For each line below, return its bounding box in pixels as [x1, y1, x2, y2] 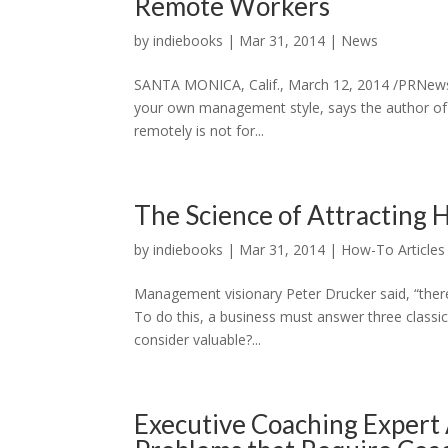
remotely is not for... [134, 121, 265, 140]
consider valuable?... [134, 330, 262, 349]
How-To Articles [341, 240, 446, 259]
